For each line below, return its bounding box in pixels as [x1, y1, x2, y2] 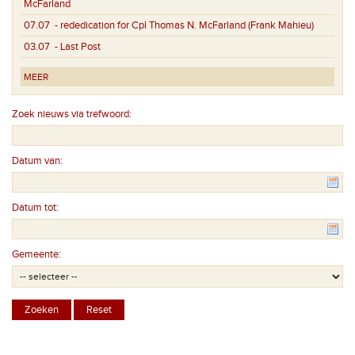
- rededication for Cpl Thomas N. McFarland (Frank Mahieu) [50, 18, 314, 32]
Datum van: [12, 154, 63, 167]
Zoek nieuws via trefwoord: [12, 107, 132, 120]
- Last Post [50, 40, 101, 53]
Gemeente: [12, 247, 61, 261]
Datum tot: [12, 200, 59, 214]
